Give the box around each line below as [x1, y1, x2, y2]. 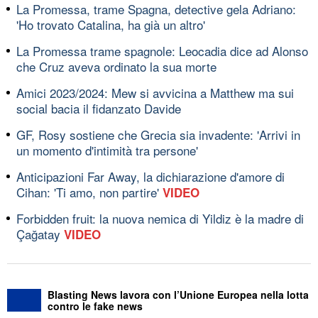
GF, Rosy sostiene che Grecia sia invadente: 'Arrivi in [16, 125, 300, 143]
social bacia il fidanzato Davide [16, 99, 181, 117]
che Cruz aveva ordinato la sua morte [16, 57, 216, 75]
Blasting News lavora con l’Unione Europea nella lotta [48, 287, 309, 302]
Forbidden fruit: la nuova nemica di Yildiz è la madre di [16, 209, 304, 227]
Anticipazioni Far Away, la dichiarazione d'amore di [16, 167, 285, 185]
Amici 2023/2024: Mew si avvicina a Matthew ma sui [16, 83, 294, 102]
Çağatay [16, 224, 64, 243]
